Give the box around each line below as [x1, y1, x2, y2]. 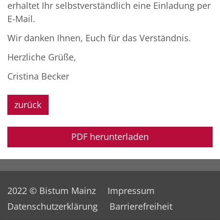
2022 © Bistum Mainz [7, 184, 96, 196]
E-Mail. [7, 12, 35, 25]
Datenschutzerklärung [7, 200, 98, 212]
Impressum [108, 184, 155, 196]
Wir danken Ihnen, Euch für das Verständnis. [7, 31, 191, 44]
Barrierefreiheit [110, 200, 172, 212]
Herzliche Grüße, [7, 51, 76, 63]
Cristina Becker [7, 70, 69, 82]
